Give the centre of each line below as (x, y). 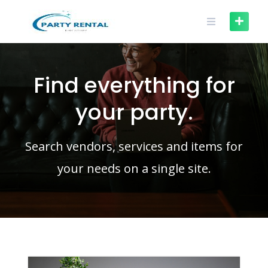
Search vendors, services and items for (134, 146)
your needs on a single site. (134, 168)
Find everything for (134, 85)
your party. (134, 112)
